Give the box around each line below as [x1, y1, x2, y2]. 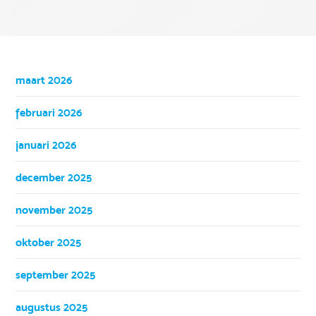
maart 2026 [16, 73, 73, 87]
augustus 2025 [16, 300, 88, 314]
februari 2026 [16, 105, 83, 119]
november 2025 [16, 202, 93, 217]
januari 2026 [16, 138, 77, 152]
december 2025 [16, 170, 92, 184]
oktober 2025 [16, 235, 82, 249]
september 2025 [16, 267, 96, 281]
